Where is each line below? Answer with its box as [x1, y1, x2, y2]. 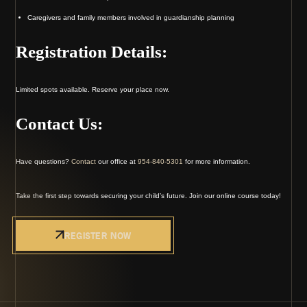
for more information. [183, 158, 251, 166]
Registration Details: [16, 42, 168, 61]
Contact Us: [16, 114, 103, 133]
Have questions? [16, 158, 72, 166]
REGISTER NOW [64, 230, 132, 243]
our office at [96, 158, 138, 166]
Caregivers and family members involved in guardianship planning [27, 13, 235, 21]
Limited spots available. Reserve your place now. [16, 85, 170, 93]
